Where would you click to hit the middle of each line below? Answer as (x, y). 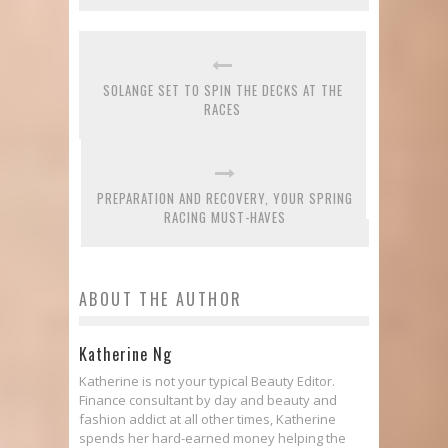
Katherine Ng (125, 354)
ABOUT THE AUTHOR (161, 299)
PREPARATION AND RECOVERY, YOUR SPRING (225, 198)
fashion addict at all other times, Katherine (207, 419)
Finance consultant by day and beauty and (208, 400)
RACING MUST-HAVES (225, 217)
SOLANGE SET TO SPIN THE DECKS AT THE (222, 90)
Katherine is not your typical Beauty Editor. (207, 381)
